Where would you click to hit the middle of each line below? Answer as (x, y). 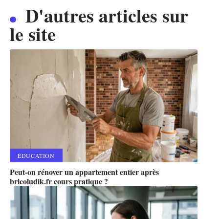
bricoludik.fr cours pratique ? (59, 181)
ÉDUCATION (36, 155)
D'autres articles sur (107, 16)
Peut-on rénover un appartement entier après (84, 172)
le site (33, 34)
